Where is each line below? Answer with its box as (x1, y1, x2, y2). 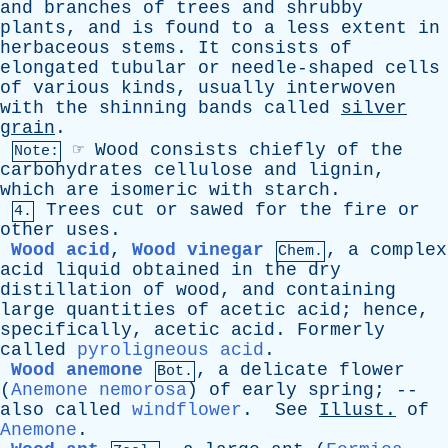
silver (341, 98, 407, 118)
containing (286, 280, 396, 300)
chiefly (249, 140, 326, 160)
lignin (308, 160, 374, 180)
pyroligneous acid (77, 340, 264, 360)
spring (308, 380, 374, 400)
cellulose (154, 160, 253, 180)
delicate (240, 360, 328, 380)
